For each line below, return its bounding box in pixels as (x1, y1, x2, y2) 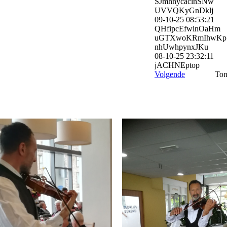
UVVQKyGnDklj (155, 6, 213, 15)
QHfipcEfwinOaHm (155, 24, 220, 33)
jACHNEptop (155, 61, 200, 70)
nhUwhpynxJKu (155, 43, 208, 52)
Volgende (155, 70, 185, 79)
